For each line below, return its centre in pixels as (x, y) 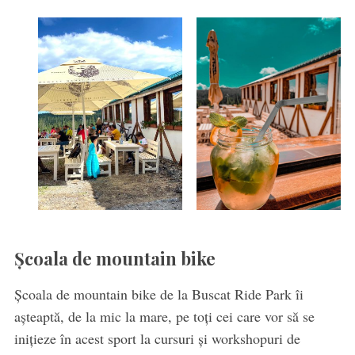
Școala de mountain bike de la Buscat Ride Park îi (158, 294)
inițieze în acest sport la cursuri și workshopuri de (157, 338)
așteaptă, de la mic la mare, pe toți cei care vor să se (164, 316)
